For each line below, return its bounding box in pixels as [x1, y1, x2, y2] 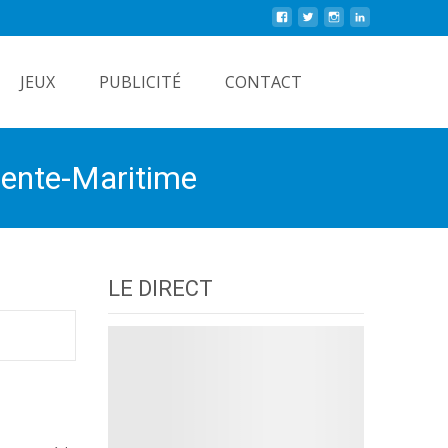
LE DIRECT [108, 276, 213, 301]
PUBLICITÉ [99, 71, 181, 93]
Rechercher [341, 64, 414, 83]
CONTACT [225, 71, 302, 93]
